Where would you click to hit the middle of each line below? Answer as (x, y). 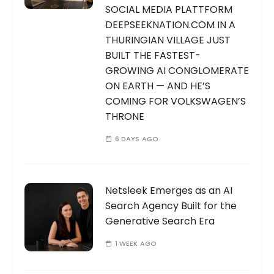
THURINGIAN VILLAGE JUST (168, 40)
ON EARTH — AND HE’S (158, 86)
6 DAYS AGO (137, 139)
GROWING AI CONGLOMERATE (177, 71)
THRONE (125, 117)
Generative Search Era (160, 221)
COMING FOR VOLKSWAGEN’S (176, 102)
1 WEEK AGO (136, 244)
